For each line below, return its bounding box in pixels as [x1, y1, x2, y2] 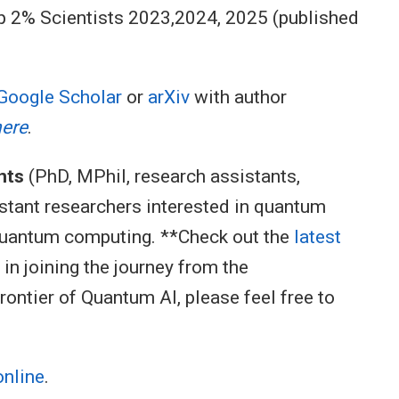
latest [294, 225, 341, 248]
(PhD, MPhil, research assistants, [24, 165, 300, 187]
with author [190, 85, 287, 108]
